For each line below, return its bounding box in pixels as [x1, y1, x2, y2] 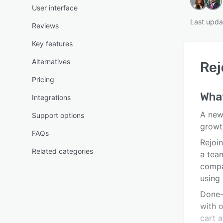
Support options [32, 111, 84, 119]
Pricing [32, 75, 54, 84]
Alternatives [32, 57, 70, 66]
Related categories [32, 147, 93, 155]
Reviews [32, 21, 59, 30]
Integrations [32, 93, 71, 102]
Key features [32, 39, 73, 48]
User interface [32, 3, 78, 12]
